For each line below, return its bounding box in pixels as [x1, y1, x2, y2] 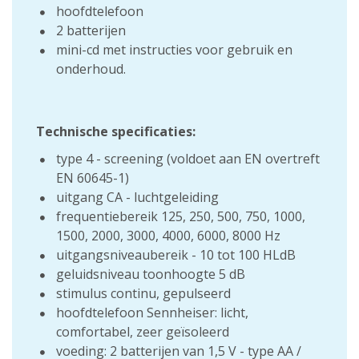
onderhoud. [56, 60, 126, 78]
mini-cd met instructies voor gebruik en [56, 41, 292, 58]
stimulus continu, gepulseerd [56, 284, 231, 302]
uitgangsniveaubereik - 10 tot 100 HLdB [56, 246, 296, 264]
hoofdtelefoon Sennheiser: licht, [56, 304, 248, 321]
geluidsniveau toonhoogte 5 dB [56, 265, 245, 283]
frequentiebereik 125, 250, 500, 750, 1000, [56, 208, 305, 225]
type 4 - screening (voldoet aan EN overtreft [56, 150, 320, 167]
